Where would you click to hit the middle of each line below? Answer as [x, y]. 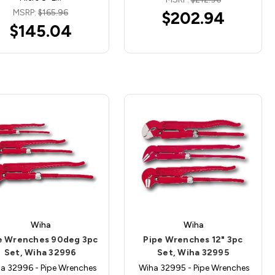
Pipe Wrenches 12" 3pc [193, 240]
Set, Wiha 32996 [40, 253]
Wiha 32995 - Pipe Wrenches [193, 268]
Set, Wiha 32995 [193, 253]
